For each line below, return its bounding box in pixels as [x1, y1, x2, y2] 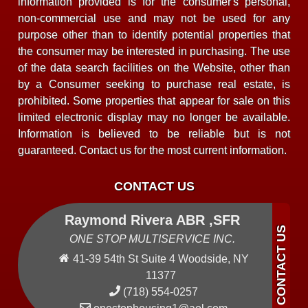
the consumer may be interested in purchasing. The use [18, 45, 290, 57]
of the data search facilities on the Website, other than [18, 61, 290, 74]
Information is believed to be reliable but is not [18, 127, 290, 140]
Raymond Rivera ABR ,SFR [64, 212, 240, 228]
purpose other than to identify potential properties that [18, 28, 290, 41]
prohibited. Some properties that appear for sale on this [18, 94, 290, 107]
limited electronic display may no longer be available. [18, 111, 290, 123]
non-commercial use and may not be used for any [18, 12, 290, 24]
